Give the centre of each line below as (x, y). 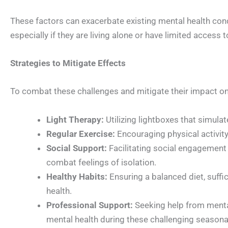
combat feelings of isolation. (102, 162)
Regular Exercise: (81, 134)
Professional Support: (90, 205)
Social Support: (77, 148)
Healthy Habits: (77, 176)
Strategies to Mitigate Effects (68, 63)
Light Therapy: (75, 119)
